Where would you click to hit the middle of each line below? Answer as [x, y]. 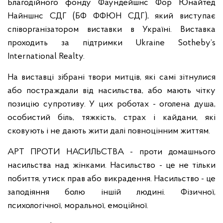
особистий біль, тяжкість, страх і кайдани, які [111, 118]
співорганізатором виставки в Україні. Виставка [111, 30]
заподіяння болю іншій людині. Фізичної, [111, 192]
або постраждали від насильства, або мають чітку [111, 91]
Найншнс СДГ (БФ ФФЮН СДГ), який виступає [111, 16]
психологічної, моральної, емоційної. [78, 206]
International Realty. [46, 56]
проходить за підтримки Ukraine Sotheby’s [111, 43]
